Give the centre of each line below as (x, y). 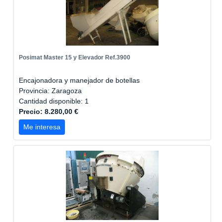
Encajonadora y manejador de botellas (79, 80)
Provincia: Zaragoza (50, 91)
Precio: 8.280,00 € (49, 111)
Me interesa (42, 127)
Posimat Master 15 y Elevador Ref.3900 (75, 57)
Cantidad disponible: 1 (55, 101)
